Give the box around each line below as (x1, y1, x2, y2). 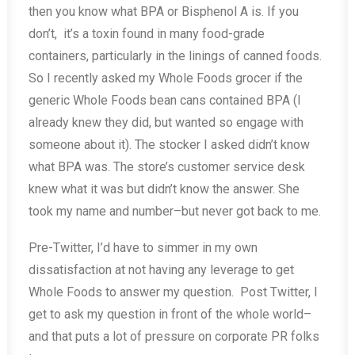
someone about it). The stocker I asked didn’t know (29, 137, 310, 152)
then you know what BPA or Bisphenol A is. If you (29, 4, 299, 19)
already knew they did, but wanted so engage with (29, 115, 303, 130)
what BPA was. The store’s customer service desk (29, 159, 305, 174)
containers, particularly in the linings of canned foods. (29, 48, 322, 63)
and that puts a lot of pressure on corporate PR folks (29, 329, 319, 344)
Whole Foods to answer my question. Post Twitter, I (29, 284, 318, 300)
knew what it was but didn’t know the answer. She (29, 181, 300, 197)
